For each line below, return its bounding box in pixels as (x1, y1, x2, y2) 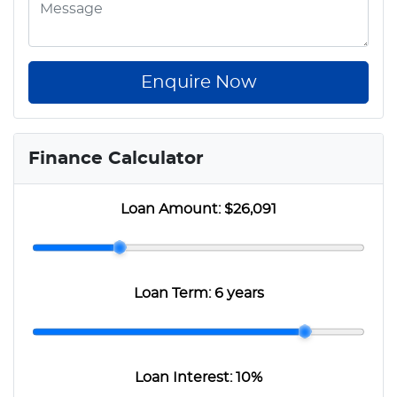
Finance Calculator (28, 149, 204, 167)
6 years (214, 285, 264, 300)
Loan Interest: (135, 370, 236, 385)
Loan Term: (133, 285, 214, 300)
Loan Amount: (121, 201, 224, 216)
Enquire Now (140, 73, 257, 91)
